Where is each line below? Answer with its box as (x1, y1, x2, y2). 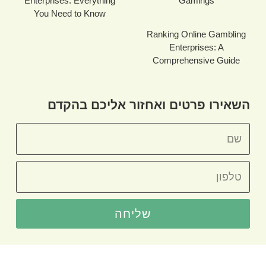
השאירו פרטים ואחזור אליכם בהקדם (47, 98, 251, 112)
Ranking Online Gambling (147, 29, 246, 40)
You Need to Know (33, 8, 106, 19)
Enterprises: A (169, 42, 224, 53)
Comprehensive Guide (153, 55, 240, 66)
